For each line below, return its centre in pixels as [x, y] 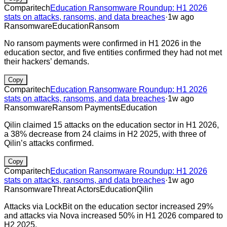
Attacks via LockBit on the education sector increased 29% [109, 206]
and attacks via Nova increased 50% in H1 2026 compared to [113, 215]
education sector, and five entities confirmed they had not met [113, 52]
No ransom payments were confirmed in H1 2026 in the [103, 43]
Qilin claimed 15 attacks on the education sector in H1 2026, [111, 125]
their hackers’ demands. [47, 61]
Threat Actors [76, 189]
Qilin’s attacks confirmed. [49, 143]
